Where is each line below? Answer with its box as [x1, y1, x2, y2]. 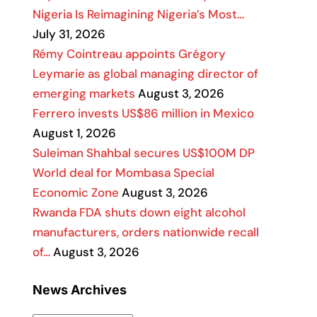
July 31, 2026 [33, 26, 105, 42]
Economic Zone [33, 185, 119, 200]
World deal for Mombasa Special [33, 165, 214, 180]
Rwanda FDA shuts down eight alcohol [33, 204, 246, 220]
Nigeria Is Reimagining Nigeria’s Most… [33, 6, 244, 22]
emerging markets [33, 86, 135, 101]
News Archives [33, 282, 127, 297]
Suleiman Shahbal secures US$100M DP [33, 145, 255, 161]
